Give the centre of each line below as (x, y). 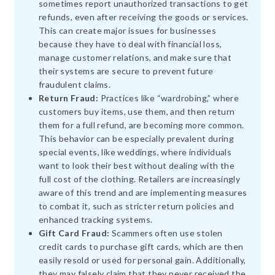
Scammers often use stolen (166, 233)
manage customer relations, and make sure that (135, 57)
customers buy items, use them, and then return (137, 111)
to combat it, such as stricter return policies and (136, 206)
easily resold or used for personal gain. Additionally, (142, 260)
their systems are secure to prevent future (126, 71)
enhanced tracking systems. (96, 219)
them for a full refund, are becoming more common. (141, 125)
